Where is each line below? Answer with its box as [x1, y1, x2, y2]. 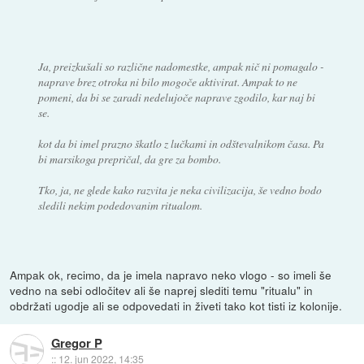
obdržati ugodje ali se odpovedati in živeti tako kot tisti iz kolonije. [10, 297, 343, 314]
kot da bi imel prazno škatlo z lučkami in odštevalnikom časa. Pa [37, 135, 324, 151]
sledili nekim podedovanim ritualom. [37, 197, 202, 213]
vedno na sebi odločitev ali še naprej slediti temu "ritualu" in [10, 282, 314, 299]
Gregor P [50, 333, 102, 352]
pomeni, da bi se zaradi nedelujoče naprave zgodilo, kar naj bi [37, 89, 315, 105]
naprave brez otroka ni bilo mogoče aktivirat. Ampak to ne [37, 73, 297, 89]
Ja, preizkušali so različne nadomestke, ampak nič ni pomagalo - [37, 58, 324, 74]
